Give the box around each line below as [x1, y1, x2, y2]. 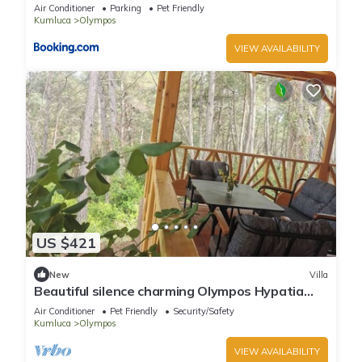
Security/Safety [173, 305, 234, 318]
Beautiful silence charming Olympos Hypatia [34, 283, 304, 300]
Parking [110, 2, 141, 14]
